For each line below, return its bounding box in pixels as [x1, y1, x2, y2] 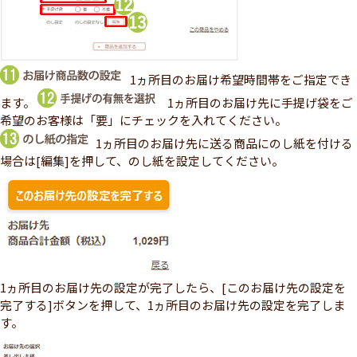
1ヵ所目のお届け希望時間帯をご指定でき [130, 71, 351, 88]
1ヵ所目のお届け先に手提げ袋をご [167, 94, 353, 111]
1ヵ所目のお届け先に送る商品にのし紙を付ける [96, 135, 353, 151]
